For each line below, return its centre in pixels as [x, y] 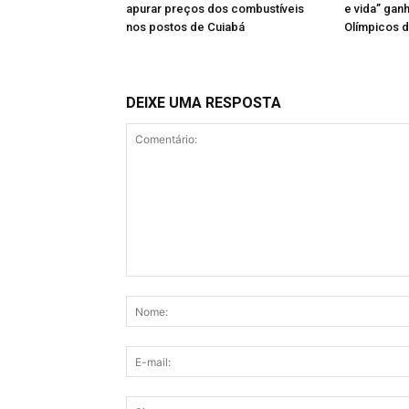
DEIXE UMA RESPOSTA [204, 103]
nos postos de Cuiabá [185, 27]
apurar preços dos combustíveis [215, 9]
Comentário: [161, 286]
